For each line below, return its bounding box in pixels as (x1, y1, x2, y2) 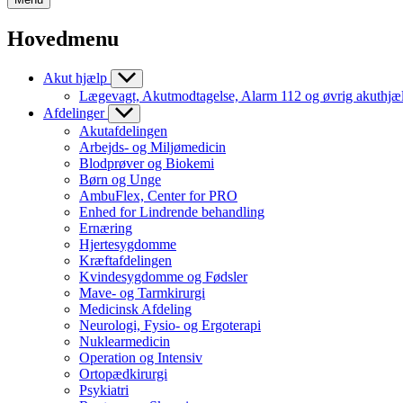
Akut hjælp (43, 69, 107, 85)
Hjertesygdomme (79, 236, 176, 252)
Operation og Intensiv (79, 349, 202, 365)
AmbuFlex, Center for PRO (79, 187, 237, 203)
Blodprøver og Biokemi (79, 155, 214, 171)
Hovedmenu (7, 27, 119, 50)
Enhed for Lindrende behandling (79, 203, 264, 219)
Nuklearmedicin (79, 333, 170, 349)
